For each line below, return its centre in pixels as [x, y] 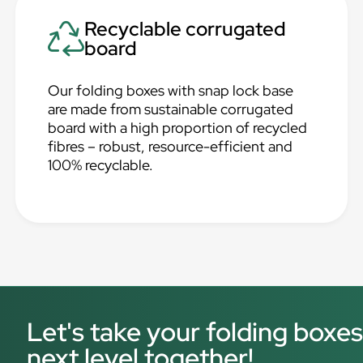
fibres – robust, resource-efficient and [171, 146]
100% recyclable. [101, 165]
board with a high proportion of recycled [178, 128]
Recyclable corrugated [186, 29]
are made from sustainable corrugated [171, 109]
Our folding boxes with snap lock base [171, 90]
